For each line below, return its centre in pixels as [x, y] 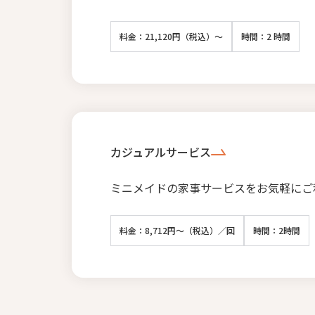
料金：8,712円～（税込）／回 [177, 230]
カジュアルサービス [161, 152]
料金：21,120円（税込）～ [171, 36]
